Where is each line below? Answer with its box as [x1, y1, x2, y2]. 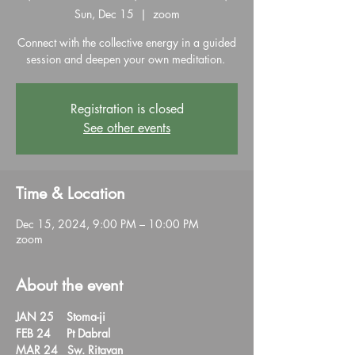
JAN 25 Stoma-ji [16, 309, 112, 324]
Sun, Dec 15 [74, 6, 134, 21]
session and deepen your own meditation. [25, 52, 228, 67]
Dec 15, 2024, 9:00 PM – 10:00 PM [16, 216, 199, 231]
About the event [16, 275, 123, 296]
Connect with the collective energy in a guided [17, 35, 236, 50]
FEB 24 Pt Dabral [16, 326, 116, 341]
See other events [83, 120, 170, 136]
